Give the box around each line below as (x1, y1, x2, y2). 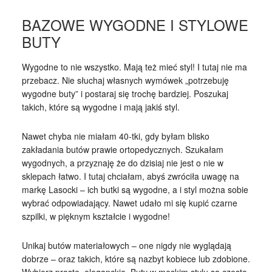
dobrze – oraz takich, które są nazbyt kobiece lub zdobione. (21, 252, 250, 265)
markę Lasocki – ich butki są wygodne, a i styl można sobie (21, 183, 248, 195)
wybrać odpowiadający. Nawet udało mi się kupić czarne (21, 196, 237, 209)
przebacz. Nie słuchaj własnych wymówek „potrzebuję (21, 73, 229, 86)
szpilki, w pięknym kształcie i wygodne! (21, 209, 170, 222)
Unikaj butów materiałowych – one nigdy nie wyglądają (21, 239, 231, 251)
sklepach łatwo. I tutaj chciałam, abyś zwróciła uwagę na (21, 169, 239, 182)
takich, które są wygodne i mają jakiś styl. (21, 100, 180, 113)
